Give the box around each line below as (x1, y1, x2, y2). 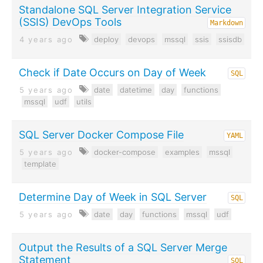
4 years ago (19, 35, 73, 44)
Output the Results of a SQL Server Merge (19, 241, 227, 254)
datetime (119, 85, 152, 95)
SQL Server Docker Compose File (19, 129, 184, 141)
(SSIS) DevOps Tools (19, 16, 122, 28)
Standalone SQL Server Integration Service (19, 4, 231, 16)
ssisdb (218, 35, 242, 44)
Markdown (210, 19, 243, 27)
